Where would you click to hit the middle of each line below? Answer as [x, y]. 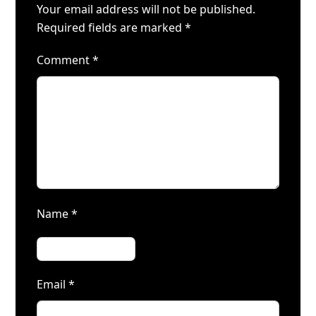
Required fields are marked [111, 28]
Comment [65, 60]
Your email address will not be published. [146, 9]
